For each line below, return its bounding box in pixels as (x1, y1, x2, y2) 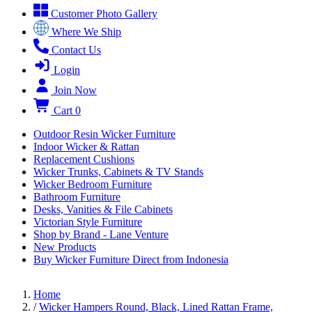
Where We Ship (52, 26, 121, 38)
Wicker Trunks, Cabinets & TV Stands (33, 166, 203, 178)
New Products (33, 241, 96, 253)
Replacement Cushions (33, 153, 134, 165)
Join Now (54, 84, 97, 96)
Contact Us (52, 44, 101, 56)
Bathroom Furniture (33, 191, 120, 203)
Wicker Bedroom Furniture (33, 178, 152, 190)
